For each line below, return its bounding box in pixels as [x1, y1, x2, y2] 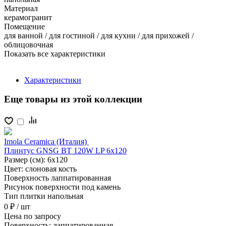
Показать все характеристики [4, 49, 105, 58]
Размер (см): [4, 155, 45, 164]
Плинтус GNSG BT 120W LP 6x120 [4, 146, 127, 155]
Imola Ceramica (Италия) [4, 137, 89, 146]
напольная [47, 192, 83, 201]
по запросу [24, 212, 61, 221]
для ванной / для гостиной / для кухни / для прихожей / [4, 31, 194, 40]
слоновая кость [25, 164, 77, 174]
